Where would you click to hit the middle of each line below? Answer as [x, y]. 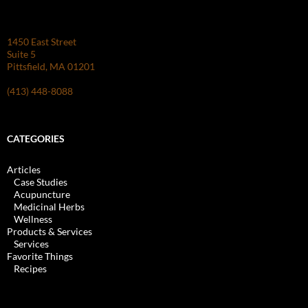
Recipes [30, 268]
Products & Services [49, 231]
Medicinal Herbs [49, 206]
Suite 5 [21, 54]
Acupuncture [42, 194]
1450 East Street [42, 41]
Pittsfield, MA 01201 [51, 66]
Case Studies [41, 181]
